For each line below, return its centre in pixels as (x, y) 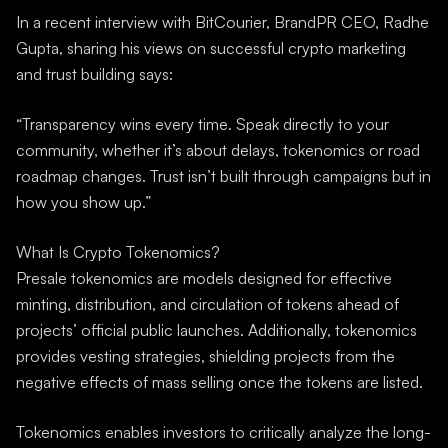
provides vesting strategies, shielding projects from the (205, 356)
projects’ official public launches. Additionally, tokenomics (216, 330)
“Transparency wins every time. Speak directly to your (202, 124)
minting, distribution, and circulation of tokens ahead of (207, 304)
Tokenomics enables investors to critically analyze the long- (223, 432)
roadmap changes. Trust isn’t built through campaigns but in (223, 176)
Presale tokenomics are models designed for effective (204, 278)
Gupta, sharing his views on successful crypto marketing (211, 48)
